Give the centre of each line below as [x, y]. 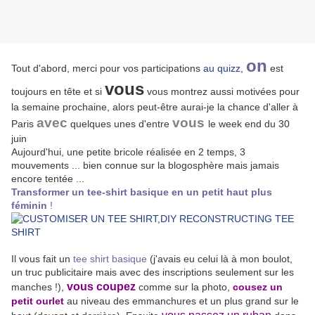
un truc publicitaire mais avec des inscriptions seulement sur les [153, 272]
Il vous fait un [42, 259]
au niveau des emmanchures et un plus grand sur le [181, 301]
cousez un [258, 287]
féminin [29, 206]
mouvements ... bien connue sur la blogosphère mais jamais [145, 166]
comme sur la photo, [184, 287]
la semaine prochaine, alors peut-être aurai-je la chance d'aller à [155, 107]
